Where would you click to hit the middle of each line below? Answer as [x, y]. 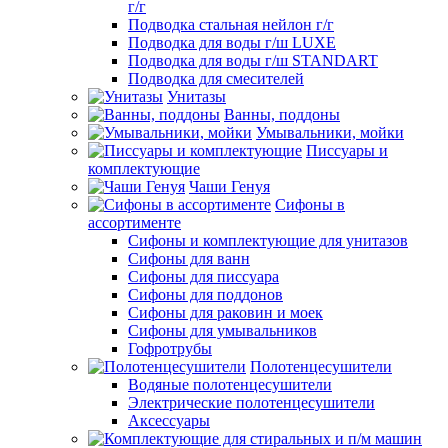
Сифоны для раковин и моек [225, 312]
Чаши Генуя [229, 186]
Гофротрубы [170, 348]
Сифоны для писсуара [203, 276]
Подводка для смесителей [216, 78]
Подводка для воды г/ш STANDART [253, 60]
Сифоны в [310, 204]
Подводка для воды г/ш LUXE [232, 42]
